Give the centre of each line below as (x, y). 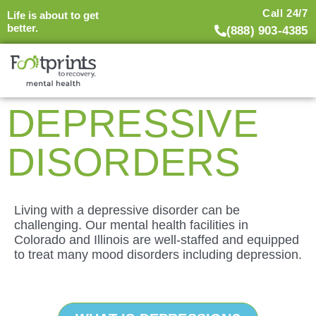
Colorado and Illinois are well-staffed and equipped (157, 239)
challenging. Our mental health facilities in (131, 225)
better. (22, 28)
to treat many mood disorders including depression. (158, 254)
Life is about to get (53, 16)
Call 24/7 (285, 13)
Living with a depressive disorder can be (127, 210)
